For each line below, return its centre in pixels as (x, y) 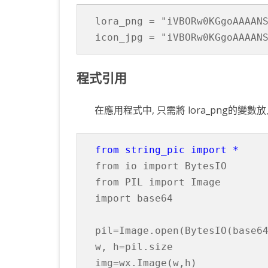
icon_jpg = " (131, 37)
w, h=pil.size (134, 246)
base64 (155, 198)
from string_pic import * (167, 150)
